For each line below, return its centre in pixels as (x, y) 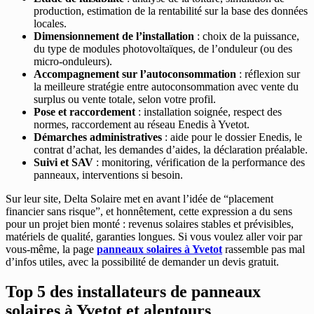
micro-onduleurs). (73, 62)
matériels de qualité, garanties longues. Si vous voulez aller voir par (154, 237)
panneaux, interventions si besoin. (108, 175)
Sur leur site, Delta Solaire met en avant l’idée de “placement (139, 199)
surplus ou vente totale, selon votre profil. (125, 100)
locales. (50, 24)
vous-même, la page (51, 250)
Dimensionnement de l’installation (114, 36)
